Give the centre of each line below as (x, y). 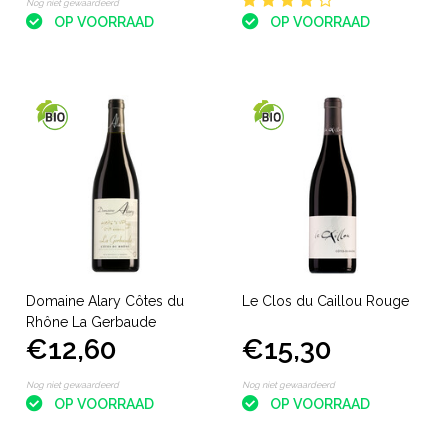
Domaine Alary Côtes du (104, 300)
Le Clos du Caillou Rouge (325, 300)
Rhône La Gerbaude (90, 321)
